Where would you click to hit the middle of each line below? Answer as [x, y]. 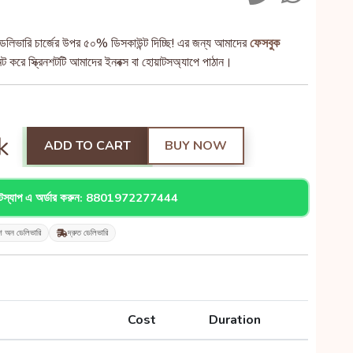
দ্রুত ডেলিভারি [88, 233]
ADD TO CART [87, 146]
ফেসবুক [265, 43]
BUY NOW [196, 146]
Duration [235, 320]
